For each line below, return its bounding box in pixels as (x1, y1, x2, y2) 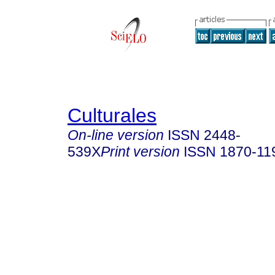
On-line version (68, 127, 164, 143)
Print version (101, 144, 180, 160)
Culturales (68, 104, 157, 126)
